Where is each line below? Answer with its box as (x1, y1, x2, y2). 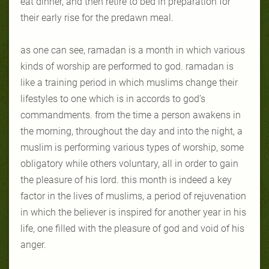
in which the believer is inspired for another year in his (20, 206, 246, 218)
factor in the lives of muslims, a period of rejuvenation (20, 190, 246, 202)
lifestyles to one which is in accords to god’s (20, 92, 205, 104)
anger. (20, 238, 46, 250)
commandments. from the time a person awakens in (20, 109, 241, 121)
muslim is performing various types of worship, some (20, 141, 244, 153)
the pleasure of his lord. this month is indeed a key (20, 174, 232, 186)
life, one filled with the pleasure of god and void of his (20, 222, 244, 234)
